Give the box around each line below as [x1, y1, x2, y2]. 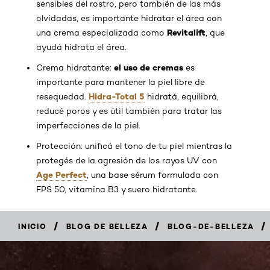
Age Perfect [36, 169, 87, 180]
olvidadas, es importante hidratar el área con [36, 13, 222, 23]
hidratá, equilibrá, [145, 91, 219, 101]
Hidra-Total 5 [89, 90, 145, 102]
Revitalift [167, 27, 206, 38]
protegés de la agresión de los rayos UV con [36, 155, 217, 165]
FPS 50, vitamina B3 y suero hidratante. [36, 184, 198, 194]
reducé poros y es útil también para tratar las [36, 105, 222, 116]
